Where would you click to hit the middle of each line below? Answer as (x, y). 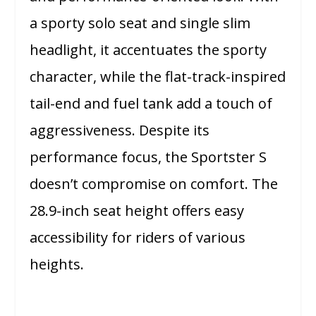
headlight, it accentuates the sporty (148, 50)
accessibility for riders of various (138, 238)
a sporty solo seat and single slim (140, 23)
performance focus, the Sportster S (148, 157)
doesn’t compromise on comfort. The (154, 184)
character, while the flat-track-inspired (158, 77)
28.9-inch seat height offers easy (137, 211)
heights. (57, 265)
